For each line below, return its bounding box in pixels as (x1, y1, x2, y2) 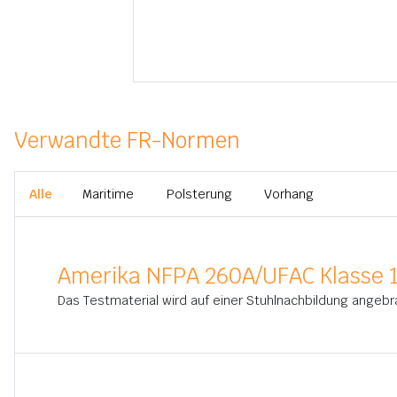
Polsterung (166, 185, 232, 202)
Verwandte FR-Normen (14, 127, 240, 155)
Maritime (82, 185, 134, 202)
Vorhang (263, 185, 314, 202)
